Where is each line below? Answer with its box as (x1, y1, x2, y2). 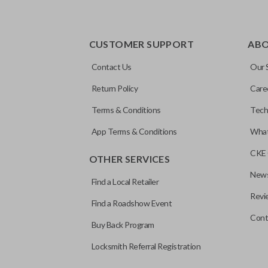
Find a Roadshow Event (91, 198, 172, 208)
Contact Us (91, 62, 132, 72)
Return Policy (91, 83, 138, 93)
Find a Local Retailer (91, 176, 159, 187)
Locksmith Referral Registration (91, 241, 201, 251)
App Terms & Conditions (91, 126, 177, 136)
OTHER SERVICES (89, 153, 170, 165)
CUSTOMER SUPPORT (89, 38, 194, 50)
